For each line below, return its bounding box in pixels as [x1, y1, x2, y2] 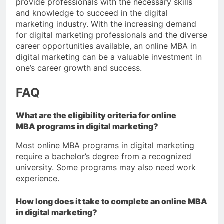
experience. [16, 173, 59, 184]
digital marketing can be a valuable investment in [16, 52, 202, 62]
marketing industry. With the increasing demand [16, 19, 196, 29]
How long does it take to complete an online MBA [16, 196, 207, 207]
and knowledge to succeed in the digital [16, 8, 168, 18]
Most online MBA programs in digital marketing [16, 140, 194, 151]
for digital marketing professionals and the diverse [16, 30, 207, 40]
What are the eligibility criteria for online [16, 110, 176, 121]
